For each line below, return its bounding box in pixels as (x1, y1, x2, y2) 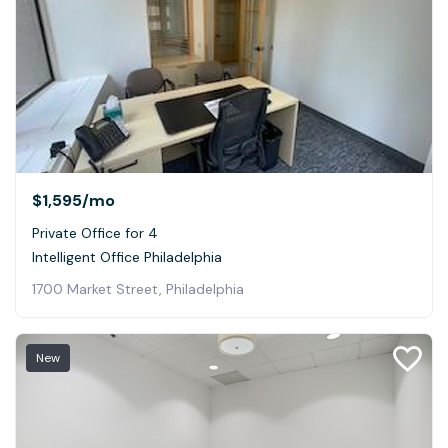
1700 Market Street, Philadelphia (32, 279, 244, 298)
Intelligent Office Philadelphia (32, 247, 222, 266)
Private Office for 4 (32, 223, 158, 242)
